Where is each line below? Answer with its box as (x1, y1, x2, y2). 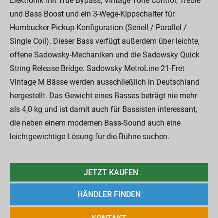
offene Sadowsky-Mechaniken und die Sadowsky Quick (10, 50, 200, 59)
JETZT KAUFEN (83, 167, 138, 177)
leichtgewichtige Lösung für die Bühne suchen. (10, 132, 169, 141)
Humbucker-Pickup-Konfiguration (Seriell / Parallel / (10, 23, 187, 32)
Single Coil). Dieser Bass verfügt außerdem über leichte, (10, 36, 200, 46)
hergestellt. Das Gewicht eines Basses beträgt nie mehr (10, 91, 197, 100)
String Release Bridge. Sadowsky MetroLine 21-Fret (10, 64, 184, 73)
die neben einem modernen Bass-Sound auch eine (10, 118, 181, 127)
